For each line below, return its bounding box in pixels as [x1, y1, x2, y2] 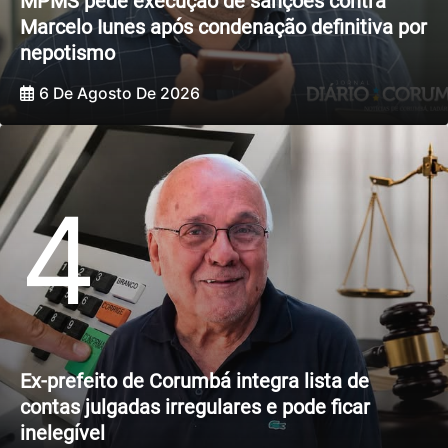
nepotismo [20, 40, 115, 65]
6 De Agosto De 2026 [39, 84, 200, 104]
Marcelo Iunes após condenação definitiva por [20, 14, 427, 39]
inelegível [20, 420, 105, 445]
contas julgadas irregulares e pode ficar [20, 394, 370, 419]
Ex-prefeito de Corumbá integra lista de [20, 368, 369, 393]
